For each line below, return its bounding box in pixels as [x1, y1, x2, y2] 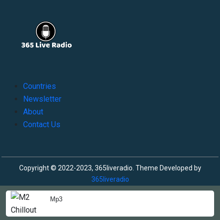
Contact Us [23, 119, 60, 129]
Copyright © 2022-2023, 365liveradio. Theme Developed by [19, 164, 201, 172]
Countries [23, 81, 56, 91]
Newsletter [23, 94, 61, 104]
